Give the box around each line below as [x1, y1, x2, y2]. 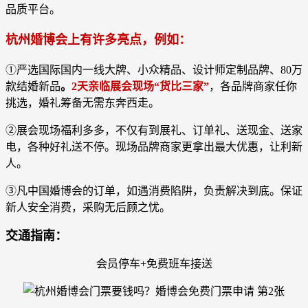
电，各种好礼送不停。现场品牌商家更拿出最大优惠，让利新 [5, 140, 302, 153]
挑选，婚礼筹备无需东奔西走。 [5, 96, 159, 109]
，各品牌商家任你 [209, 80, 297, 92]
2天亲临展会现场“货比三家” [71, 80, 209, 92]
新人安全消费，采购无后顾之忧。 [5, 201, 170, 213]
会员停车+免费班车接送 [96, 257, 212, 269]
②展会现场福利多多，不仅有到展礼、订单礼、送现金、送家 [5, 124, 302, 136]
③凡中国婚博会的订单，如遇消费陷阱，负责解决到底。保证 [5, 184, 302, 197]
